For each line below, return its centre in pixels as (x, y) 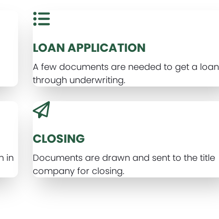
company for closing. (79, 171)
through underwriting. (79, 80)
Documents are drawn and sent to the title (124, 158)
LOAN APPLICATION (89, 48)
